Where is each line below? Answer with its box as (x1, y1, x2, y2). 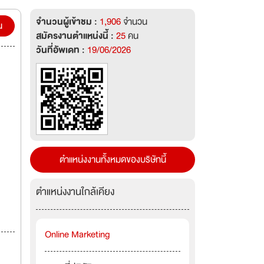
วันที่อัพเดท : (36, 42, 87, 58)
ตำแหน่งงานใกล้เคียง (36, 183, 114, 200)
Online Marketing (45, 227, 110, 242)
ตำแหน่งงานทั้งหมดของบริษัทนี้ (59, 152, 166, 167)
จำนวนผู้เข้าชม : (36, 14, 100, 29)
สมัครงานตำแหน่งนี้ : (36, 28, 116, 44)
